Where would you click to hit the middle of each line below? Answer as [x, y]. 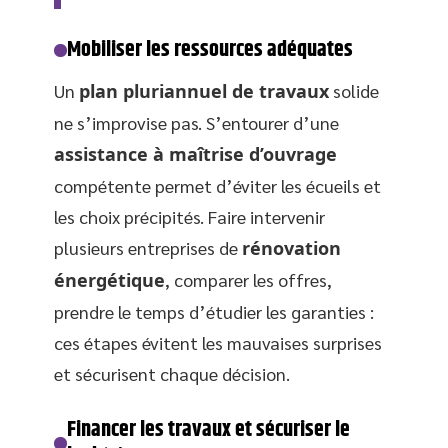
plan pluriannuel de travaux [204, 91]
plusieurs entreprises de [148, 248]
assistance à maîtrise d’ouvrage [195, 154]
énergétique [109, 280]
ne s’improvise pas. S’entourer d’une [196, 123]
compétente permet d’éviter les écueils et [217, 186]
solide [354, 91]
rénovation [291, 248]
